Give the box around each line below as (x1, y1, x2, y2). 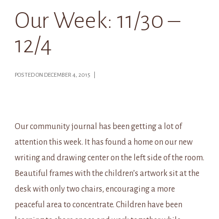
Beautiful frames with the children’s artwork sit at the (15, 169, 199, 178)
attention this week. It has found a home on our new (15, 138, 193, 147)
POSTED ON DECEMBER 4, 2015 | (15, 72, 98, 78)
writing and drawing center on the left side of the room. (15, 153, 204, 162)
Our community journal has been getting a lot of (15, 122, 182, 131)
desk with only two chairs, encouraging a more (15, 185, 175, 194)
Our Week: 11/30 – (15, 8, 180, 33)
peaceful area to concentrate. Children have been (15, 200, 182, 209)
